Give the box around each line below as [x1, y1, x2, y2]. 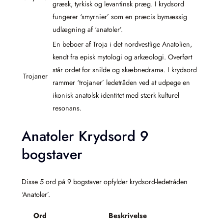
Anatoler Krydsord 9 [22, 126, 148, 147]
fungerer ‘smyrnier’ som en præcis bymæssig [53, 11, 187, 22]
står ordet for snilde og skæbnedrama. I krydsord [53, 64, 197, 75]
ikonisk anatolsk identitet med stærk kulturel [53, 90, 179, 100]
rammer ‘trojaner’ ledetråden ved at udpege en [53, 77, 190, 87]
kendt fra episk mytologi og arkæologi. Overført [53, 52, 192, 62]
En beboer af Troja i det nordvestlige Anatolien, [53, 39, 192, 49]
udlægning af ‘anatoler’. [53, 24, 123, 34]
